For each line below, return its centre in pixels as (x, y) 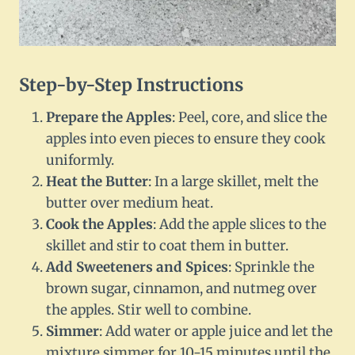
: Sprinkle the (271, 267)
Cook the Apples (99, 225)
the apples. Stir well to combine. (149, 310)
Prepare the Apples (109, 118)
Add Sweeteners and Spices (137, 267)
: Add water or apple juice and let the (216, 332)
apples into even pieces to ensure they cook (186, 139)
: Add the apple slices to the (240, 225)
